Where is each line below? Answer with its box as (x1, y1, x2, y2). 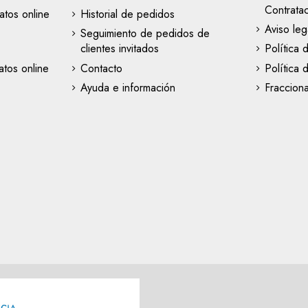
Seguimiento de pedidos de (80, 25, 210, 42)
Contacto (80, 60, 122, 76)
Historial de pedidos (80, 5, 175, 22)
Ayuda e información (80, 80, 175, 96)
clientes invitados (80, 41, 159, 57)
